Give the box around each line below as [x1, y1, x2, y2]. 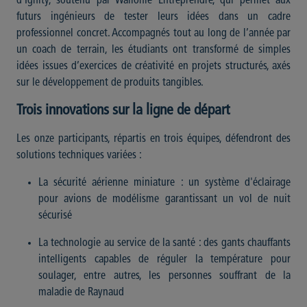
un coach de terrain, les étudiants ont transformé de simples [16, 45, 291, 56]
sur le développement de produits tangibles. [16, 77, 204, 88]
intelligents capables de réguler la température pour [38, 254, 291, 265]
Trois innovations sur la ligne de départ [16, 103, 230, 118]
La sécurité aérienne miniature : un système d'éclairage [38, 177, 291, 188]
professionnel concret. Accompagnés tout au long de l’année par [16, 28, 291, 39]
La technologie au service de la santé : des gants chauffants [38, 238, 291, 249]
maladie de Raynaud [38, 287, 124, 298]
